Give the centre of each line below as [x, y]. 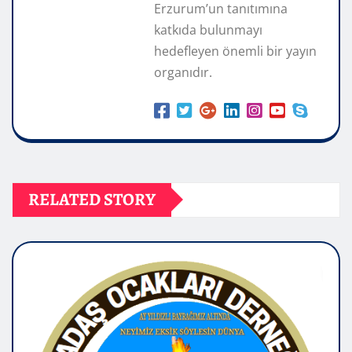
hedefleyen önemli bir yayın [235, 51]
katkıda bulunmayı [208, 29]
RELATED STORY [92, 199]
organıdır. [183, 72]
